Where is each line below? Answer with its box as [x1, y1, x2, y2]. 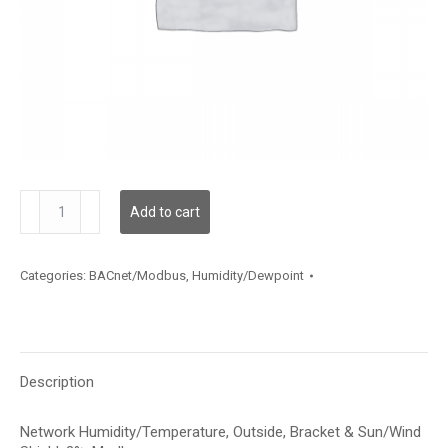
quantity [19, 210, 71, 228]
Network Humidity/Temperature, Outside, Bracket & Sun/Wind [20, 423, 421, 441]
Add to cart [130, 204, 200, 220]
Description [20, 373, 94, 391]
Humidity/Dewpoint [192, 268, 304, 283]
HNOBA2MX [19, 190, 97, 208]
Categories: [20, 268, 89, 283]
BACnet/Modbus [89, 268, 186, 283]
